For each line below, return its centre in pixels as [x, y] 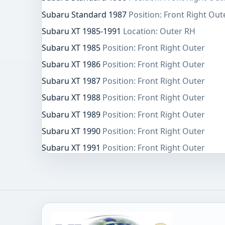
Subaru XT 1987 [72, 81]
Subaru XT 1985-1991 [82, 31]
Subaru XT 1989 [72, 114]
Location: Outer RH [159, 31]
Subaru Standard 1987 [85, 14]
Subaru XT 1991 [72, 148]
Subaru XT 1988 [72, 98]
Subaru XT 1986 [72, 65]
